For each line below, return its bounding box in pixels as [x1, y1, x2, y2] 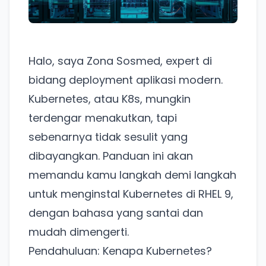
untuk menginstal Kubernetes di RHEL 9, [28, 186, 233, 202]
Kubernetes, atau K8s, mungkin [28, 91, 191, 107]
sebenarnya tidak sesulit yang [28, 129, 188, 145]
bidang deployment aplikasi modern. [28, 72, 223, 88]
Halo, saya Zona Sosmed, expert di [28, 53, 212, 69]
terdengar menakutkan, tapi [28, 110, 177, 126]
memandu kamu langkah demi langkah [28, 167, 236, 183]
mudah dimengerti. [28, 224, 129, 240]
